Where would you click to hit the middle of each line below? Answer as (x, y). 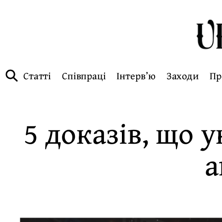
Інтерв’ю (136, 76)
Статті (37, 76)
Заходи (183, 76)
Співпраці (84, 76)
